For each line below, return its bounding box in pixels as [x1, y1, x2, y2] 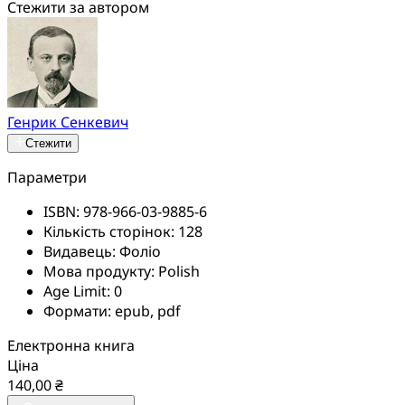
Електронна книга [7, 334, 135, 355]
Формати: [43, 300, 115, 321]
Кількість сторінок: [43, 221, 178, 241]
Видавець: [43, 240, 119, 261]
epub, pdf [115, 300, 181, 321]
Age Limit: [43, 280, 114, 301]
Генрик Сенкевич [7, 111, 128, 132]
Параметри [7, 166, 87, 187]
